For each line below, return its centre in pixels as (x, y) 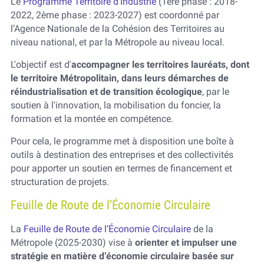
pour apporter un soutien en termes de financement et (121, 169)
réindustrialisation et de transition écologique (106, 92)
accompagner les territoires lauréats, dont (160, 65)
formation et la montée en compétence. (92, 119)
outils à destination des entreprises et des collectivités (122, 155)
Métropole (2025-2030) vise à (71, 243)
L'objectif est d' (41, 65)
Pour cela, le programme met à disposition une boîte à (122, 141)
